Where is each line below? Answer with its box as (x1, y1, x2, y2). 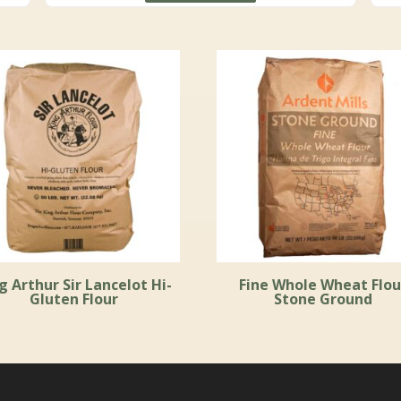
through (253, 7, 308, 26)
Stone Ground (273, 289, 372, 310)
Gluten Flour (30, 289, 119, 310)
